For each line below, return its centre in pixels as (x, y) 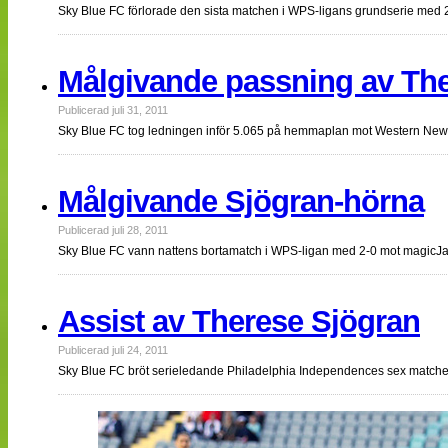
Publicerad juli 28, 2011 (113, 230)
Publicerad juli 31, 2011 (113, 110)
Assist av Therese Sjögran (239, 322)
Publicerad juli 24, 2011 (113, 350)
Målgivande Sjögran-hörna (241, 202)
